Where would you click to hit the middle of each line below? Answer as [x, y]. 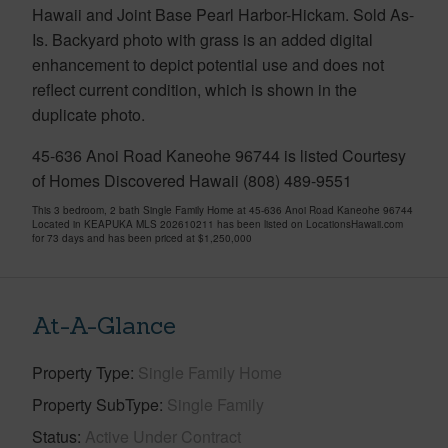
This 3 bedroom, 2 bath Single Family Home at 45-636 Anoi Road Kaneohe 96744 [222, 209]
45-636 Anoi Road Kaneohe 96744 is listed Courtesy [219, 155]
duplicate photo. [88, 114]
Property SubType [95, 404]
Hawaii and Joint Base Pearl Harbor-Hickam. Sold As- [223, 14]
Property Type [81, 372]
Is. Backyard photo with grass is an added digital [202, 39]
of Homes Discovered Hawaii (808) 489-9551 [192, 180]
